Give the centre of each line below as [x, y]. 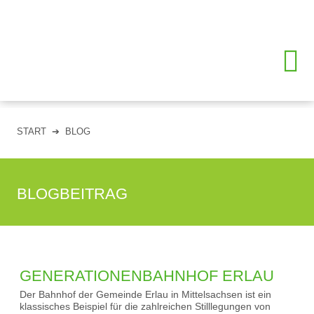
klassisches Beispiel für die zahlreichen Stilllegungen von [145, 306]
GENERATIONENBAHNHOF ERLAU [147, 276]
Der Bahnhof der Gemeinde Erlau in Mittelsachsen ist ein [145, 294]
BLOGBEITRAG [72, 194]
